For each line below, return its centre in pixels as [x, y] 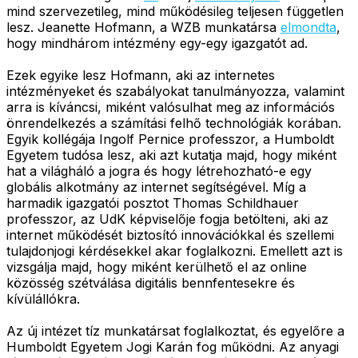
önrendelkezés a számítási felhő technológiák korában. [174, 123]
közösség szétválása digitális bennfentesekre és [151, 282]
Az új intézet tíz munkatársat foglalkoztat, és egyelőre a [175, 330]
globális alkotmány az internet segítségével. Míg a [156, 187]
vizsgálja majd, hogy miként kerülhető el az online [157, 267]
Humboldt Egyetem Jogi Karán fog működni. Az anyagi [173, 346]
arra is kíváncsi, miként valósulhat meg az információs [171, 107]
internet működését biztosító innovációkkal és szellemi [170, 235]
